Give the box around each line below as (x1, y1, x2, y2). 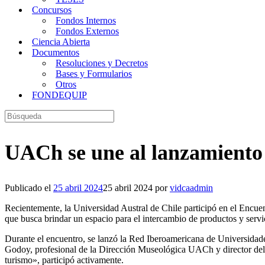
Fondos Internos (56, 15, 116, 25)
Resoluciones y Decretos (56, 58, 148, 68)
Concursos (32, 5, 72, 15)
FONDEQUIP (32, 90, 87, 100)
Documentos (32, 47, 79, 57)
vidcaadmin (170, 182, 213, 193)
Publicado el (5, 182, 53, 193)
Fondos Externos (56, 26, 119, 36)
